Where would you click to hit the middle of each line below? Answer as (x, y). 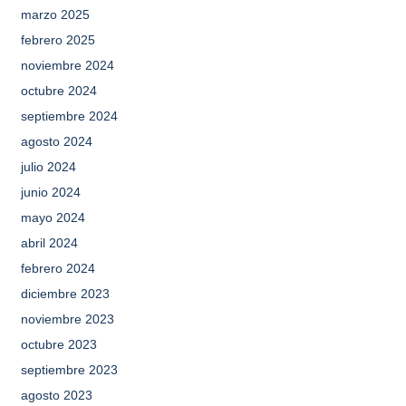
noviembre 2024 (67, 65)
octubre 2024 (58, 91)
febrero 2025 (58, 40)
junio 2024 (50, 192)
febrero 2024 (58, 268)
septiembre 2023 (69, 370)
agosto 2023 (56, 395)
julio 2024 (48, 167)
